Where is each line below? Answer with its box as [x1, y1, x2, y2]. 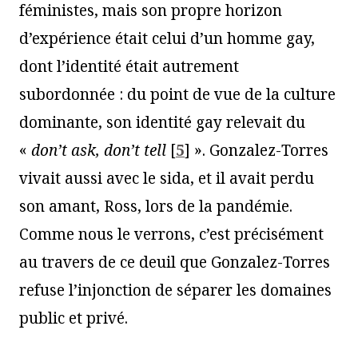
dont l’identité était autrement [19, 55, 239, 77]
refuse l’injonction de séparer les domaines [19, 279, 332, 300]
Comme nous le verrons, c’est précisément [19, 223, 324, 245]
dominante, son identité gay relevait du [19, 111, 305, 133]
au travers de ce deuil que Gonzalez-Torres [19, 251, 330, 272]
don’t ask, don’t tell [31, 139, 166, 161]
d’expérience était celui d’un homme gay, [19, 27, 315, 49]
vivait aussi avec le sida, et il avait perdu [19, 167, 314, 189]
